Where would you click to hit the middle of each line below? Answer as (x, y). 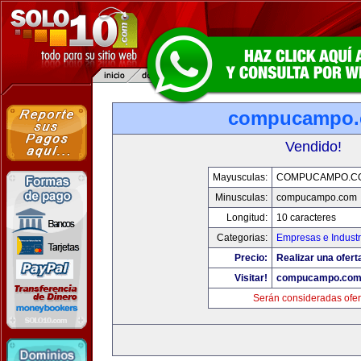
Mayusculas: (240, 177)
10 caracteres (306, 218)
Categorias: (242, 238)
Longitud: (247, 218)
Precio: (251, 258)
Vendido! (313, 147)
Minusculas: (241, 197)
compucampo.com (316, 197)
